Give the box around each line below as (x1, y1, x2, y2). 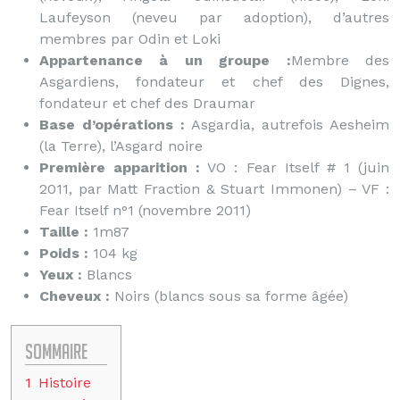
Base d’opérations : (39, 116, 185, 133)
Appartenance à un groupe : (39, 52, 291, 69)
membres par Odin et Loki (39, 30, 221, 47)
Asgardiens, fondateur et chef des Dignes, (39, 73, 389, 90)
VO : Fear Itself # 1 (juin (200, 159, 390, 176)
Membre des (290, 52, 390, 69)
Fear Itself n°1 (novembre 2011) (39, 202, 251, 219)
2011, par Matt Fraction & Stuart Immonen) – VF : (39, 180, 389, 197)
